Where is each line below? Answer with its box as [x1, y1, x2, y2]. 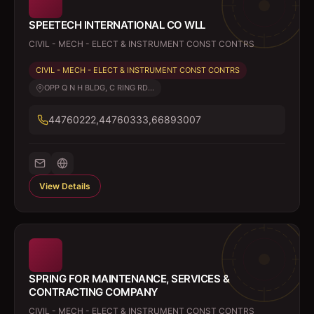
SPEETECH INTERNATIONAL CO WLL [29, 18, 205, 32]
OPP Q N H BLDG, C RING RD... [44, 83, 154, 93]
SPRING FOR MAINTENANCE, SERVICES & [29, 272, 229, 285]
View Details [39, 181, 90, 191]
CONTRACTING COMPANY [29, 285, 158, 299]
